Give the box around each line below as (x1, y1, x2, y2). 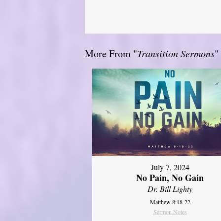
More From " (85, 46, 137, 60)
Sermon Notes (153, 208, 187, 216)
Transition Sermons (137, 46, 215, 60)
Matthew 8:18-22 (149, 198, 190, 206)
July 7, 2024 (150, 162, 189, 173)
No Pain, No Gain (136, 171, 204, 184)
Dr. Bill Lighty (147, 184, 193, 194)
